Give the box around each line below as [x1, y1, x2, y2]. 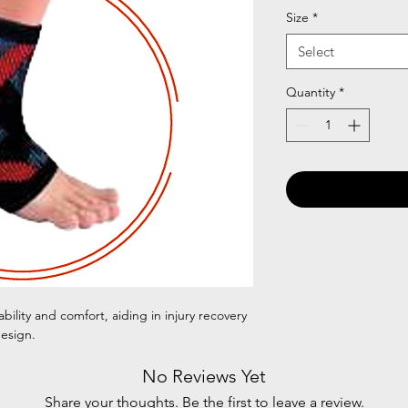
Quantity [286, 84, 335, 100]
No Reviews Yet [142, 365, 266, 387]
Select [298, 43, 334, 60]
